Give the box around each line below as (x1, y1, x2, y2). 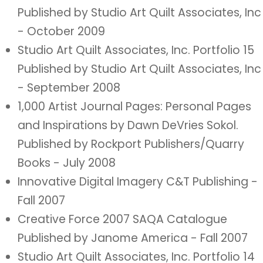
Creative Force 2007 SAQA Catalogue (18, 211, 227, 227)
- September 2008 (18, 80, 120, 96)
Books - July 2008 (18, 155, 116, 171)
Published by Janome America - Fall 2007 (18, 230, 248, 246)
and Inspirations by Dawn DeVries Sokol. (18, 117, 238, 133)
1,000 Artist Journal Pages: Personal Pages (18, 99, 251, 114)
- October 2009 (18, 23, 105, 39)
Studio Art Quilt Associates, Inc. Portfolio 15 (18, 42, 254, 58)
